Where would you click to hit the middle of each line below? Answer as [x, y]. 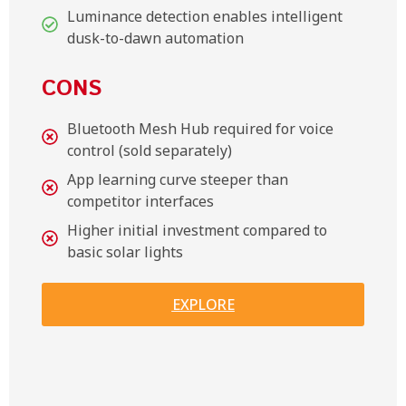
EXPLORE [203, 304]
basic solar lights [125, 251]
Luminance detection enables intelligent [205, 16]
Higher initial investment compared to [197, 230]
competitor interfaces [140, 201]
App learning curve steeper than [178, 179]
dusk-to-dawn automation [155, 38]
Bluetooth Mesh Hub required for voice [200, 128]
